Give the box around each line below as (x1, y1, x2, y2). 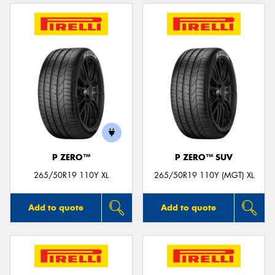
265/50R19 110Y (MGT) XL (153, 170, 254, 181)
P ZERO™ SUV (175, 152, 233, 163)
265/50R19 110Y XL (34, 170, 109, 181)
